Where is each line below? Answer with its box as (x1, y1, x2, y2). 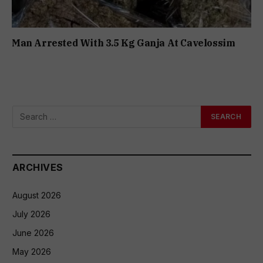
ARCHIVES (12, 161, 63, 173)
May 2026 (12, 246, 51, 257)
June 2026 (12, 227, 54, 238)
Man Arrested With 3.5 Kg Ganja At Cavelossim (12, 36, 235, 49)
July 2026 (12, 208, 50, 219)
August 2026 (12, 190, 61, 200)
